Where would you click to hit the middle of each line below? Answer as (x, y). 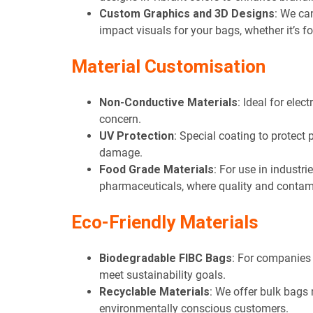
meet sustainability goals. (162, 275)
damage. (121, 153)
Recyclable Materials (154, 292)
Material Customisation (168, 67)
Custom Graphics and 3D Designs (187, 14)
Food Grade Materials (156, 170)
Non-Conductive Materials (168, 103)
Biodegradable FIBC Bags (166, 259)
